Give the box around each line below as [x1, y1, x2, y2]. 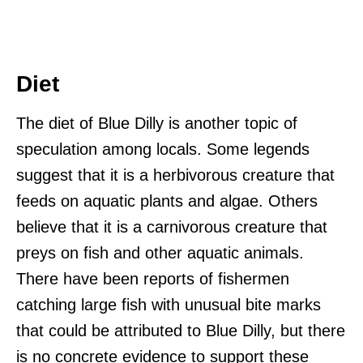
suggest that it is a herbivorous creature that [16, 165, 335, 184]
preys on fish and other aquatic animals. [16, 243, 304, 262]
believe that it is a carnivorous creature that [16, 217, 327, 236]
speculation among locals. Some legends [16, 139, 310, 158]
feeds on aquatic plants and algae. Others [16, 191, 318, 210]
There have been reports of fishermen [16, 269, 289, 288]
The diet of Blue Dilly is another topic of [16, 113, 297, 132]
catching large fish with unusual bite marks [16, 295, 321, 314]
